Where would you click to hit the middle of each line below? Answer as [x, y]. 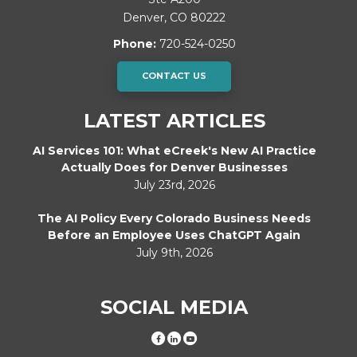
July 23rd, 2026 [174, 184]
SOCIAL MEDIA [175, 307]
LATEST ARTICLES [174, 120]
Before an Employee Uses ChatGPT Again [175, 235]
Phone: [136, 43]
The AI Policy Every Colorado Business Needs [175, 218]
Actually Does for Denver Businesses [174, 167]
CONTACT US [175, 75]
